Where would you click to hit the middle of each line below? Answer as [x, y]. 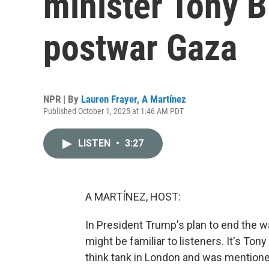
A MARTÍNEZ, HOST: [133, 197]
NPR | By [62, 99]
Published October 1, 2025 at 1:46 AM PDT [113, 111]
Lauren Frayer [109, 99]
